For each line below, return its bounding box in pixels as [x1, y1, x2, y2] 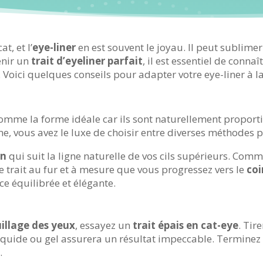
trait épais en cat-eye [133, 218, 239, 232]
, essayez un [75, 218, 133, 232]
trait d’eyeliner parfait [31, 54, 143, 68]
